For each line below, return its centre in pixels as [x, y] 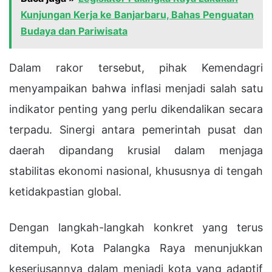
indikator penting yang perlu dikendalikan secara [136, 109]
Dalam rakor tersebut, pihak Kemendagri [136, 67]
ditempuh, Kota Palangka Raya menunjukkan [136, 248]
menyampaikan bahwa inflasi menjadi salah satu [136, 88]
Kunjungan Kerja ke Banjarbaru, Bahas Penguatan [137, 14]
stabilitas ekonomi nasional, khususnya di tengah [136, 171]
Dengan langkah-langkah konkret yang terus [136, 227]
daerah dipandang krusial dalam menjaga [136, 150]
